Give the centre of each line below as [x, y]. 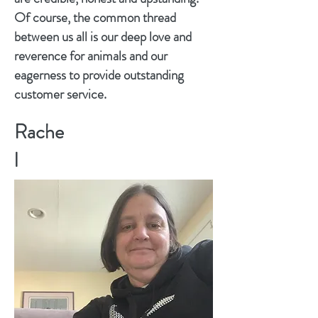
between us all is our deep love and [103, 37]
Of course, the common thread [95, 17]
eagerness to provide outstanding [99, 75]
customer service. [60, 94]
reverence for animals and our [91, 56]
